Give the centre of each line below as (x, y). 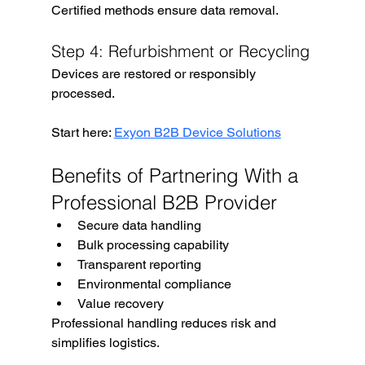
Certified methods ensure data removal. (165, 10)
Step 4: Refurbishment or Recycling (180, 51)
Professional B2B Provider (164, 202)
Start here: (82, 132)
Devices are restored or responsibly (155, 73)
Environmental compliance (154, 284)
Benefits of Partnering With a (177, 175)
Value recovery (120, 303)
